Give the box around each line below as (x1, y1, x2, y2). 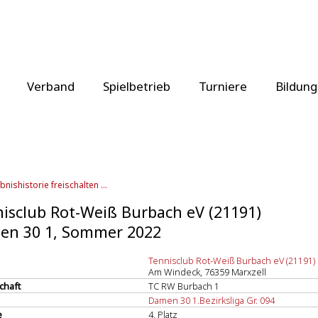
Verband (27, 78, 75, 94)
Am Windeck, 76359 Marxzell (148, 265, 266, 278)
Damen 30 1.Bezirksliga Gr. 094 (148, 294, 275, 307)
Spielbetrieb (103, 78, 170, 94)
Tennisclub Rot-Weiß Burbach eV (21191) (148, 254, 315, 267)
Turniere (199, 78, 247, 94)
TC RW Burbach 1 (148, 280, 219, 292)
